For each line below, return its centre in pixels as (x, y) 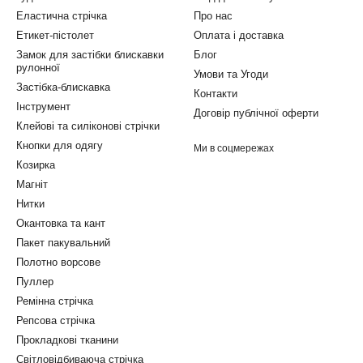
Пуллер (35, 282)
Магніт (32, 184)
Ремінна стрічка (55, 301)
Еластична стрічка (62, 16)
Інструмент (43, 107)
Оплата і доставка (239, 35)
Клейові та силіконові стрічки (88, 126)
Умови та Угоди (231, 74)
